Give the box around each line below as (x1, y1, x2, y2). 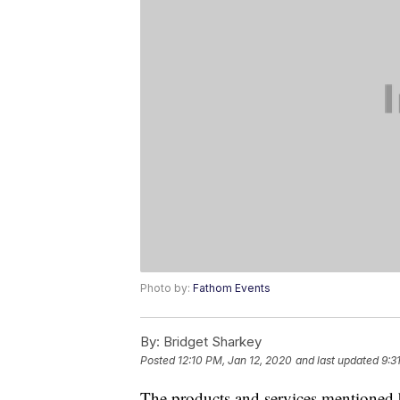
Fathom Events (193, 281, 271, 296)
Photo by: (140, 281, 193, 296)
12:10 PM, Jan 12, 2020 (178, 354, 292, 368)
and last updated (296, 354, 379, 368)
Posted (140, 354, 178, 368)
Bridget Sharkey (160, 333, 262, 351)
